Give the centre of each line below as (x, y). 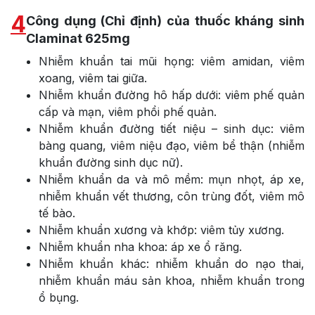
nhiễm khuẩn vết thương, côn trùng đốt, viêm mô (172, 196)
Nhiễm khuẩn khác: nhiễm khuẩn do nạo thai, (172, 263)
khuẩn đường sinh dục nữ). (111, 162)
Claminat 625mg (78, 38)
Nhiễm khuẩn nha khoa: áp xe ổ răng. (140, 246)
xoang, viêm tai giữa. (93, 78)
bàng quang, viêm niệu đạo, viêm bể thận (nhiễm (172, 145)
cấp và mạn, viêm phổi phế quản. (128, 111)
